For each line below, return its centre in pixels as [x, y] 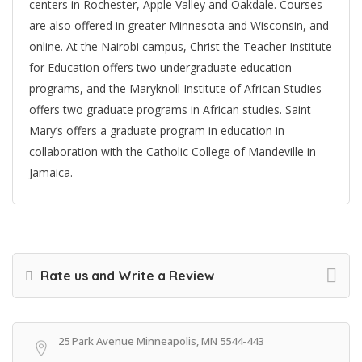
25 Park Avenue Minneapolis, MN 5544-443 [161, 341]
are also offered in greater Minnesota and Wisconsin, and [179, 26]
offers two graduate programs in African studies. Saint [170, 110]
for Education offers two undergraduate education [160, 68]
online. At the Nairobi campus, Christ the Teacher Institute [181, 47]
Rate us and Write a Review [126, 276]
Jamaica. [51, 173]
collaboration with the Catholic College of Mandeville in [173, 152]
